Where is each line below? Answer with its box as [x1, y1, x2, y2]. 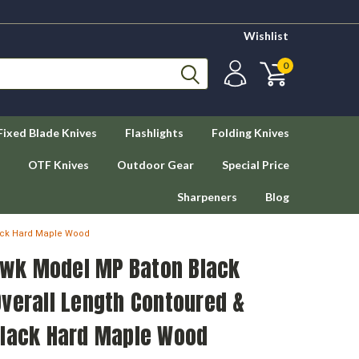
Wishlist [244, 29, 288, 42]
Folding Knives [212, 126, 289, 139]
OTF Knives [28, 158, 89, 171]
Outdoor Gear [117, 158, 194, 171]
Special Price [222, 158, 289, 171]
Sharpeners [177, 190, 237, 204]
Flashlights [125, 126, 184, 139]
